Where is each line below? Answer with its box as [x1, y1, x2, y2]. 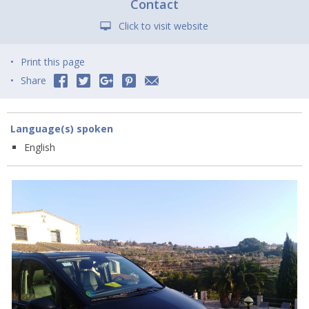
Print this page [21, 55, 85, 69]
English [24, 141, 55, 154]
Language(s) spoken [10, 122, 113, 136]
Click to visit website [119, 19, 208, 33]
